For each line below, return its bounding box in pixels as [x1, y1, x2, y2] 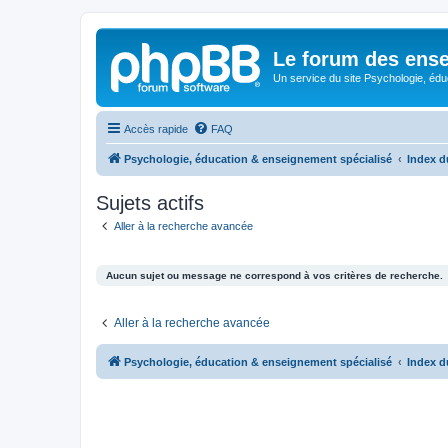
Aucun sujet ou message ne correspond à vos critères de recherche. [106, 270, 443, 281]
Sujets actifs [96, 191, 204, 214]
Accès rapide [124, 122, 188, 135]
